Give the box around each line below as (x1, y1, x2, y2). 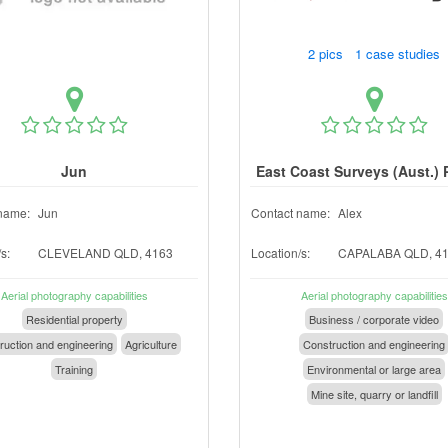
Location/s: (251, 244, 310, 261)
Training (55, 361, 93, 377)
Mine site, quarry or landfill (310, 386, 438, 402)
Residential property (25, 311, 123, 327)
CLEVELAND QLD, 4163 (38, 244, 173, 261)
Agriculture (125, 336, 177, 352)
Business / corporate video (309, 311, 439, 327)
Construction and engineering (303, 336, 445, 352)
